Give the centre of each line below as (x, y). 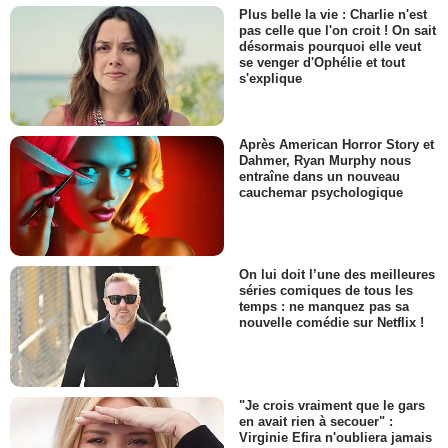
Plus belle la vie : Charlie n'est (333, 14)
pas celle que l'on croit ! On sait (337, 30)
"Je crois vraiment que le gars (332, 405)
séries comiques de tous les (326, 291)
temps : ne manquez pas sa (324, 307)
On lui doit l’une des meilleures (337, 275)
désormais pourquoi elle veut (330, 46)
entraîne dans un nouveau (319, 177)
